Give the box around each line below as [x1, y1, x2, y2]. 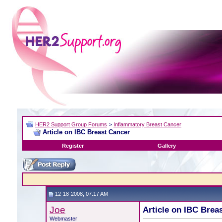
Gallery [158, 143, 176, 149]
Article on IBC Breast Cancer [43, 128, 130, 136]
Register [61, 143, 84, 149]
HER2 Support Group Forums [35, 121, 107, 127]
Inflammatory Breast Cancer [113, 121, 181, 127]
